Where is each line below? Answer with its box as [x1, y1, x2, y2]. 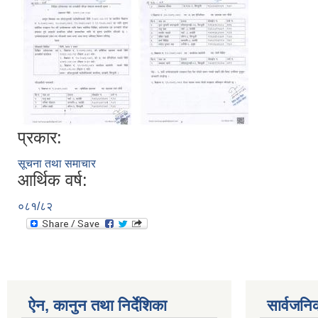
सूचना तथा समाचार [18, 158, 96, 170]
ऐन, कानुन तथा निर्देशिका [28, 297, 167, 314]
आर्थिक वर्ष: [18, 170, 87, 190]
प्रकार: [18, 128, 62, 147]
